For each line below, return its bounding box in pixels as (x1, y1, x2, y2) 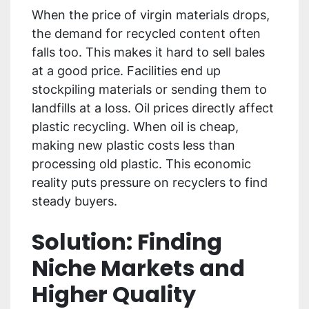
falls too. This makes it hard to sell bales (32, 45, 265, 60)
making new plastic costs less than (32, 138, 235, 153)
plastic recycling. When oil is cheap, (32, 119, 239, 134)
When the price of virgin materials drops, (32, 8, 270, 23)
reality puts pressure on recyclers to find (32, 175, 268, 190)
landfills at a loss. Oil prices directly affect (32, 101, 274, 116)
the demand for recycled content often (32, 26, 261, 41)
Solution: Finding (32, 226, 222, 258)
